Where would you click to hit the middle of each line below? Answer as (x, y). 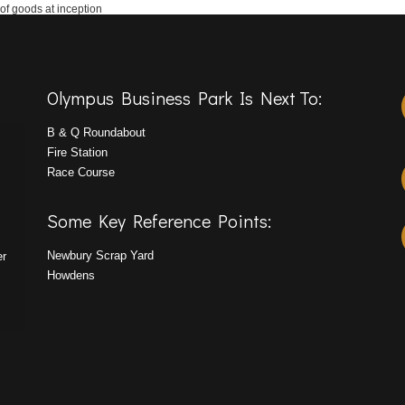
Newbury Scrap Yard (101, 255)
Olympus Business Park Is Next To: (185, 98)
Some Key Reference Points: (160, 221)
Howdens (71, 275)
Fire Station (78, 152)
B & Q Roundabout (97, 132)
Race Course (81, 172)
